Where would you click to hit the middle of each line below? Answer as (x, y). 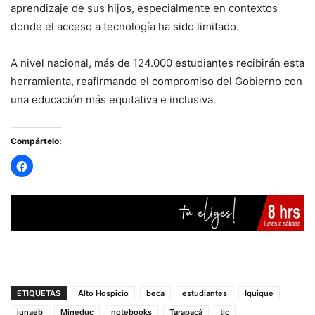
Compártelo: (36, 141)
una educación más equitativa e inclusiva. (113, 100)
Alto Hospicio (103, 294)
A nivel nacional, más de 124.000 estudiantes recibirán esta (157, 63)
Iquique (259, 294)
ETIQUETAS (39, 294)
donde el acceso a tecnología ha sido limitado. (125, 27)
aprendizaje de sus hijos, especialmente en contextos (144, 8)
